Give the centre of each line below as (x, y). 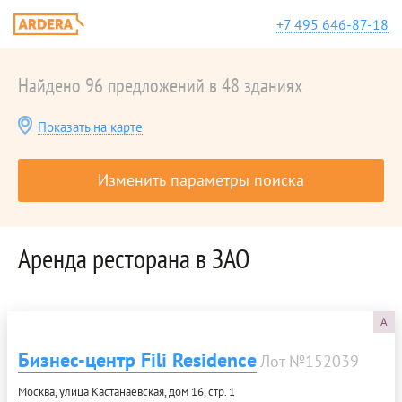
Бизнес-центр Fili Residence (137, 360)
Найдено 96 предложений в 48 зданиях (160, 85)
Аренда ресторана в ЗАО (134, 258)
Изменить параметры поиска (201, 180)
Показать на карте (90, 127)
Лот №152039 (310, 361)
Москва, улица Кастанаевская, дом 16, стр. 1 (127, 392)
